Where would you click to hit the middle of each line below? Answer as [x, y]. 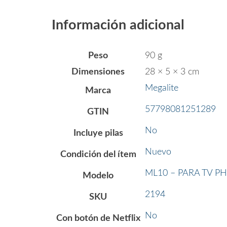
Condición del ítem [98, 155]
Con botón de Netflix [98, 219]
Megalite [162, 88]
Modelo [98, 176]
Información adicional [118, 25]
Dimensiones [98, 72]
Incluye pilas [98, 134]
